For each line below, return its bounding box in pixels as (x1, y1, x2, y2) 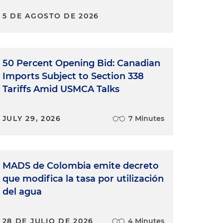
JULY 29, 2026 (2, 114, 61, 123)
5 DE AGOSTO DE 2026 (2, 11, 99, 20)
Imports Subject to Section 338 (2, 71, 144, 82)
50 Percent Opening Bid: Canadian (2, 58, 160, 69)
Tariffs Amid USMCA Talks (2, 84, 119, 95)
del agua (2, 186, 42, 197)
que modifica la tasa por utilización (2, 173, 164, 184)
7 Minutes (128, 114, 164, 123)
